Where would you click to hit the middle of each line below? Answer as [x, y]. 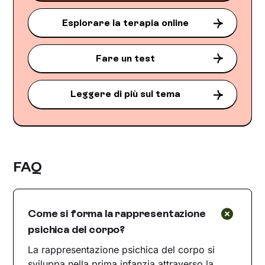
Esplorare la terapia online [125, 22]
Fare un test [125, 58]
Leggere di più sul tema [125, 94]
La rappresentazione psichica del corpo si [122, 249]
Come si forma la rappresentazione [117, 213]
